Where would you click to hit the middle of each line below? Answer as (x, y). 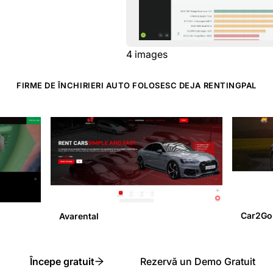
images (151, 54)
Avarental (79, 216)
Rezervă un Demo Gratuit (197, 261)
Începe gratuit (62, 261)
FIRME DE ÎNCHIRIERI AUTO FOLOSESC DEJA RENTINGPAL (136, 85)
